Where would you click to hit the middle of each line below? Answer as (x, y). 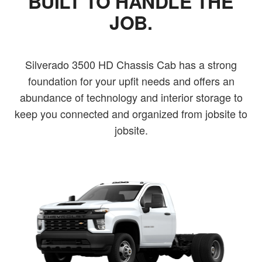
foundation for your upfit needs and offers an (131, 81)
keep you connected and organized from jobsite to (131, 114)
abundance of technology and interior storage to (131, 97)
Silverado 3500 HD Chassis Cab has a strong (131, 65)
